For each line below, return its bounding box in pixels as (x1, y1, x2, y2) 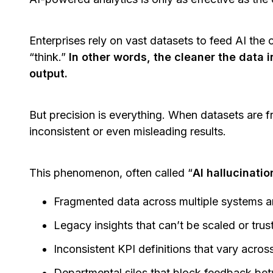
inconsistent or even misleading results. (29, 125, 229, 138)
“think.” (29, 51, 69, 64)
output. (29, 67, 68, 80)
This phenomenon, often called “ (29, 166, 193, 180)
